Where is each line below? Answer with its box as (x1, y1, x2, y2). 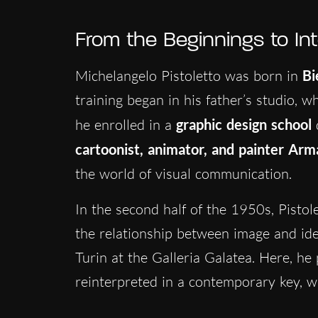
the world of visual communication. (75, 164, 292, 182)
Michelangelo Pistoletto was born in (75, 66, 302, 84)
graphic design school (175, 115, 312, 133)
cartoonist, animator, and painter (75, 140, 284, 158)
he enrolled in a (75, 115, 176, 133)
